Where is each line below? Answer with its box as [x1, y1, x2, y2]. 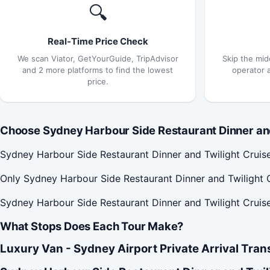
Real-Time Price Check [47, 35, 148, 47]
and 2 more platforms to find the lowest [22, 64, 173, 75]
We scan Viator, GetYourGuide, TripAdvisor [17, 53, 178, 63]
